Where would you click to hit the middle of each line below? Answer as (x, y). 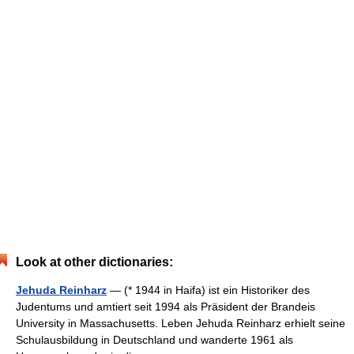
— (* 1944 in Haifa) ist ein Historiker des (208, 290)
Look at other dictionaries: (94, 262)
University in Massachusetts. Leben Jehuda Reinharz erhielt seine (181, 323)
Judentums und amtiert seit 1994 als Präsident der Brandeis (166, 307)
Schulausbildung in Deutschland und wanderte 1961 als (154, 340)
